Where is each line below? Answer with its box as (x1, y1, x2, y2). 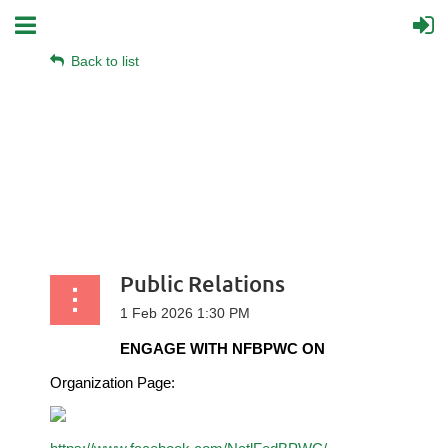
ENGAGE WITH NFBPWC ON (119, 340, 329, 357)
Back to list (71, 53, 139, 69)
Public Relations (120, 270, 285, 297)
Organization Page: (50, 374, 175, 392)
